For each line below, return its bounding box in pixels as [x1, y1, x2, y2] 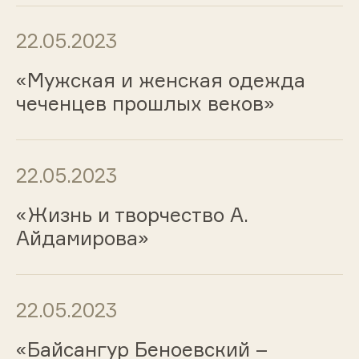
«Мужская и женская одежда [15, 68, 305, 93]
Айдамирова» [15, 225, 149, 250]
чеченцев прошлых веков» [15, 91, 275, 116]
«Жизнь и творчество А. [15, 202, 248, 227]
